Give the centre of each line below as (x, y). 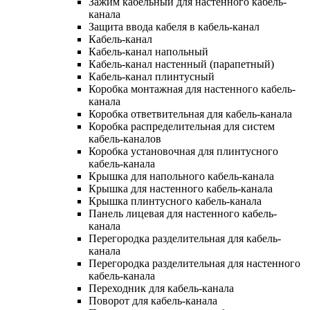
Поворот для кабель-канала (153, 300)
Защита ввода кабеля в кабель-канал (174, 26)
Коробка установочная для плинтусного (183, 151)
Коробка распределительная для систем (182, 126)
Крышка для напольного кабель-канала (181, 176)
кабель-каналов (125, 138)
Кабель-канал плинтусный (152, 76)
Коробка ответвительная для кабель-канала (190, 113)
